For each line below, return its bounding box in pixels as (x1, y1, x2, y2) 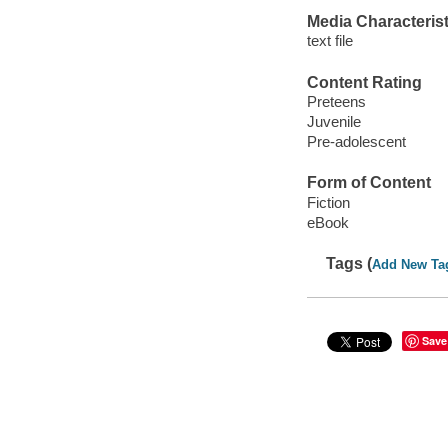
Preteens (306, 93, 366, 111)
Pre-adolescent (306, 133, 406, 151)
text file (306, 32, 353, 50)
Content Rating (306, 73, 422, 91)
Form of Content (306, 174, 431, 192)
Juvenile (306, 113, 361, 131)
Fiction (306, 193, 350, 211)
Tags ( (326, 255, 373, 273)
